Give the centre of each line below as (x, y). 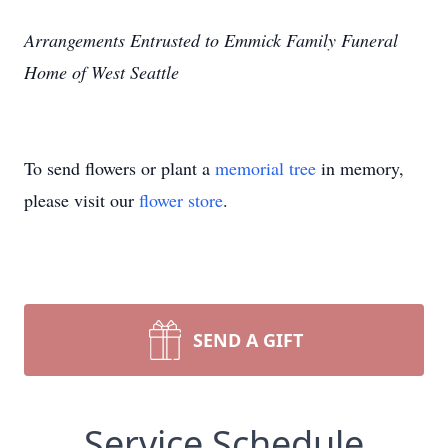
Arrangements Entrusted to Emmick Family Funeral (211, 40)
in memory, (360, 168)
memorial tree (265, 168)
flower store (181, 200)
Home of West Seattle (104, 72)
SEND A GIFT (248, 340)
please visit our (81, 200)
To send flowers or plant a (119, 168)
